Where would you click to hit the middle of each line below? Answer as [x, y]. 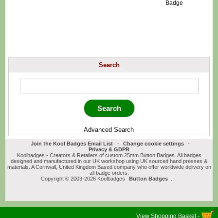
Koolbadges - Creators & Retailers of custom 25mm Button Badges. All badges [109, 155]
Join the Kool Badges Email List [72, 144]
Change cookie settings [153, 144]
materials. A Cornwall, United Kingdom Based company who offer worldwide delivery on [109, 167]
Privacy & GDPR [109, 150]
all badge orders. [109, 173]
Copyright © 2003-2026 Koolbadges [83, 179]
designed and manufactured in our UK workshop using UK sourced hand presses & [109, 161]
